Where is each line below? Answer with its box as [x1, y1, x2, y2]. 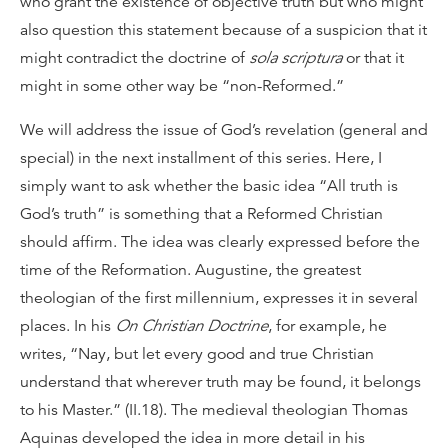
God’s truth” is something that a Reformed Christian [20, 203, 383, 224]
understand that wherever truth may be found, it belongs [20, 371, 421, 392]
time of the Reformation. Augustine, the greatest [20, 259, 361, 280]
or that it [342, 47, 404, 68]
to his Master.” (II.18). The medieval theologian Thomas [20, 399, 408, 420]
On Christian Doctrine [115, 315, 268, 336]
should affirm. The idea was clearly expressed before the [20, 231, 420, 252]
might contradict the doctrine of [20, 47, 249, 68]
